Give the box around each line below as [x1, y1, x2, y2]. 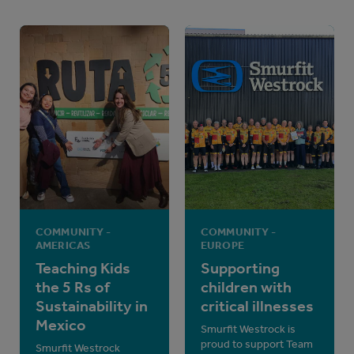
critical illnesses [201, 296, 314, 316]
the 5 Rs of [36, 277, 110, 297]
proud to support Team [201, 337, 313, 352]
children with [201, 277, 292, 297]
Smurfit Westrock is [201, 322, 296, 337]
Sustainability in [36, 296, 148, 316]
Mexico [36, 315, 86, 335]
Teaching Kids [36, 258, 130, 278]
